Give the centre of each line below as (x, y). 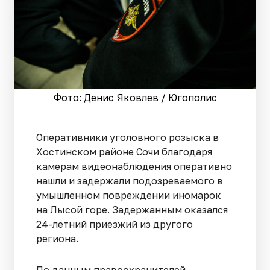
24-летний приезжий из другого (115, 224)
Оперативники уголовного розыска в (127, 138)
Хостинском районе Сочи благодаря (124, 152)
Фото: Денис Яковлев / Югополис (135, 98)
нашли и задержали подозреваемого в (130, 181)
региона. (57, 239)
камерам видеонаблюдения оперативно (134, 167)
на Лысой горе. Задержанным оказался (132, 210)
